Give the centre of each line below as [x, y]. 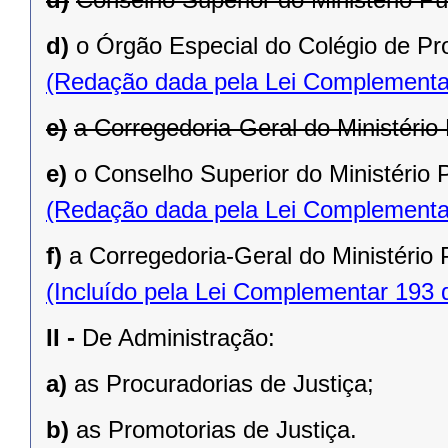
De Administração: [178, 337]
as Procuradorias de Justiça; [224, 383]
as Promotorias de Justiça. [216, 429]
